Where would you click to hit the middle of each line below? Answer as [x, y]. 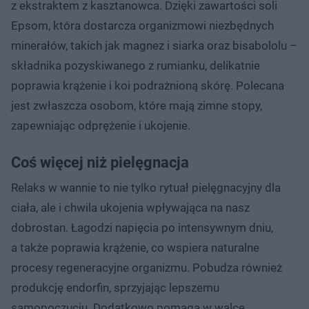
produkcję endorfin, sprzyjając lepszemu [115, 287]
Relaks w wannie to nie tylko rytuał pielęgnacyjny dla [146, 187]
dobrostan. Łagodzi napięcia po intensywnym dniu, [142, 227]
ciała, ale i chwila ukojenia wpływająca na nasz [130, 207]
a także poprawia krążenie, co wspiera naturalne [135, 247]
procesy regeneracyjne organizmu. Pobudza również [147, 267]
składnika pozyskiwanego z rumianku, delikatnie [136, 65]
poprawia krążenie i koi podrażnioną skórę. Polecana [148, 85]
